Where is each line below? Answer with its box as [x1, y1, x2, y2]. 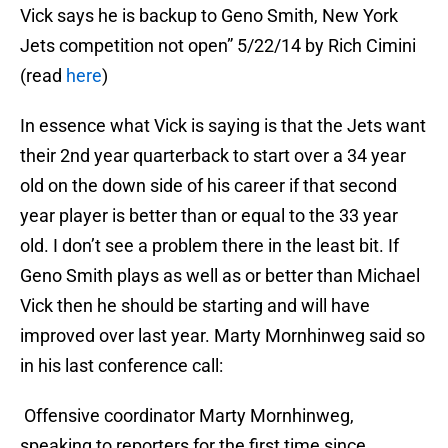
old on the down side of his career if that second [20, 175, 397, 197]
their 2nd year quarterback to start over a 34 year [20, 145, 406, 167]
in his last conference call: [20, 355, 223, 377]
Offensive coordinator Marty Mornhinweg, [20, 405, 354, 427]
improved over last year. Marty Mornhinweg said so [20, 325, 425, 347]
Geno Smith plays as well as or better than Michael [20, 265, 420, 287]
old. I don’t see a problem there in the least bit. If [20, 235, 399, 257]
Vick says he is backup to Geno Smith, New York [20, 5, 398, 27]
